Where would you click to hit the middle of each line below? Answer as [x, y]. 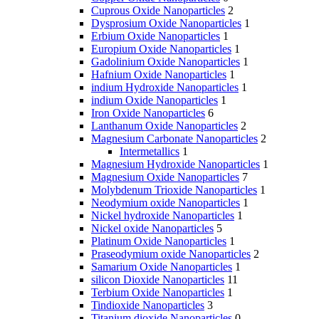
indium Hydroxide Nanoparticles [165, 88]
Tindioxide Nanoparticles [148, 305]
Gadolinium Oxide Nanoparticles [166, 62]
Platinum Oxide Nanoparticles [159, 241]
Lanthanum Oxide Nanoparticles [164, 126]
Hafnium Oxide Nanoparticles [159, 75]
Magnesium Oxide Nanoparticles [165, 177]
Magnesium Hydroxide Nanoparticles [176, 164]
